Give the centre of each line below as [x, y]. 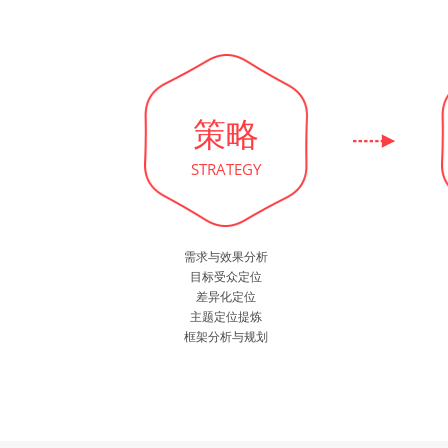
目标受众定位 [225, 276]
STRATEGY [225, 169]
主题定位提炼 [225, 316]
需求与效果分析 [225, 256]
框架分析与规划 [225, 336]
